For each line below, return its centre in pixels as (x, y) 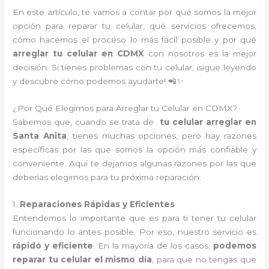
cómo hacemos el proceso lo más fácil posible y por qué (134, 40)
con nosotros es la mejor (200, 54)
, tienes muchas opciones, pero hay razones (161, 136)
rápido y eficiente (53, 245)
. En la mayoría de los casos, (153, 245)
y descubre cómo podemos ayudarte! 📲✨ (98, 81)
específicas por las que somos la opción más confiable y (134, 150)
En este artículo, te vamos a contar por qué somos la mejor (134, 12)
